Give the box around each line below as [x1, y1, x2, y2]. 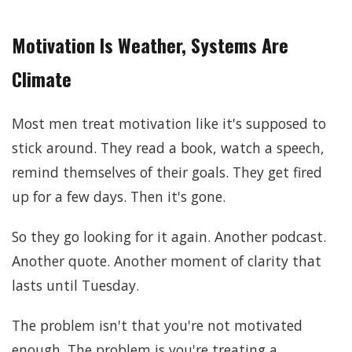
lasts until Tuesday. [12, 275, 139, 295]
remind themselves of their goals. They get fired [12, 162, 322, 181]
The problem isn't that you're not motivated [12, 315, 302, 335]
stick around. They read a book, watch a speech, [12, 137, 324, 157]
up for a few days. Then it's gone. [12, 186, 225, 206]
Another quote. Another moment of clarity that [12, 251, 321, 270]
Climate [12, 64, 71, 93]
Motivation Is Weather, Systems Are [12, 30, 288, 59]
